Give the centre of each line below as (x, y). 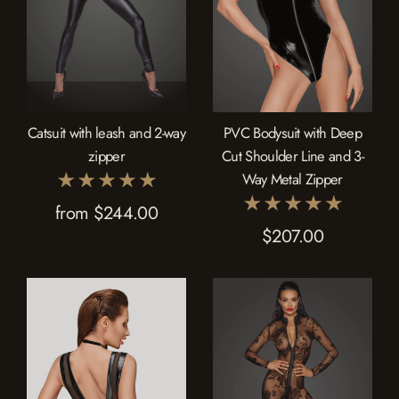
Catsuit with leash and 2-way (106, 133)
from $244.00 (106, 214)
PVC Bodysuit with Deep (293, 133)
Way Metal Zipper (293, 179)
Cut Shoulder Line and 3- (293, 156)
